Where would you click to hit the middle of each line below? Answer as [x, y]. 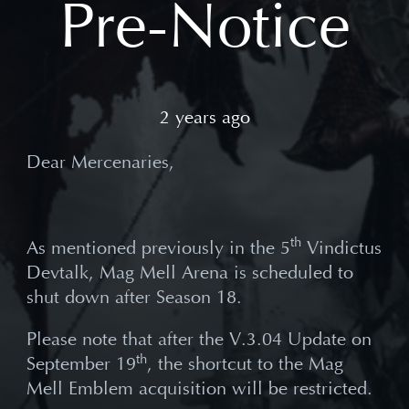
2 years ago [204, 117]
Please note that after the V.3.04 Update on [199, 340]
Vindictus [342, 247]
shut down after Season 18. [135, 297]
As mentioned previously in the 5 [159, 247]
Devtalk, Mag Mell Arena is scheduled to [190, 272]
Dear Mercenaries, [101, 163]
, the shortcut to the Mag [246, 364]
